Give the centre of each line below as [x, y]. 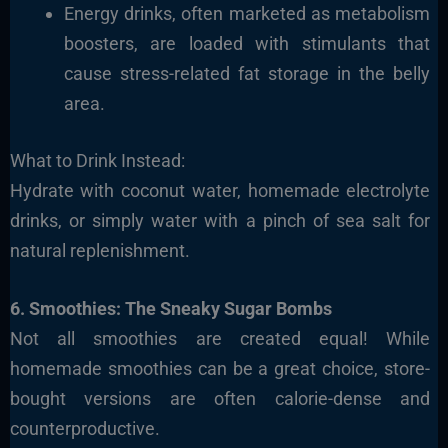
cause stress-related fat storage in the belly [247, 73]
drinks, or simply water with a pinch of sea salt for [220, 220]
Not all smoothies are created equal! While [220, 339]
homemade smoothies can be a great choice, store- [220, 369]
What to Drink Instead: [97, 160]
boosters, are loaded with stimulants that [247, 43]
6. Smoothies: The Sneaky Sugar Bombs [170, 309]
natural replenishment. [99, 250]
